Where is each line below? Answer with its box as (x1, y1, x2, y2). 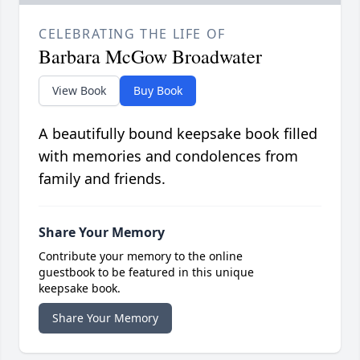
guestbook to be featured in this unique (39, 264, 254, 280)
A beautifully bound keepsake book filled (39, 124, 317, 144)
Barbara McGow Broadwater (39, 43, 262, 70)
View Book (52, 83, 106, 99)
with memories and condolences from (39, 146, 298, 166)
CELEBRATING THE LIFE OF (39, 25, 226, 43)
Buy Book (133, 83, 182, 99)
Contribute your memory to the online (39, 248, 243, 264)
